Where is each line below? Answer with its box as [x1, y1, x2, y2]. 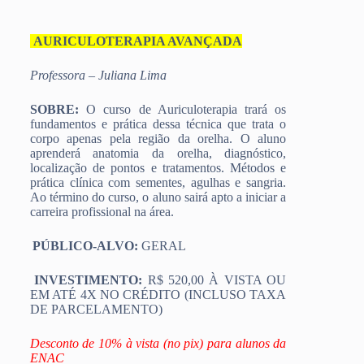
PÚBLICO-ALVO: [32, 238, 138, 253]
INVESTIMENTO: [34, 272, 143, 287]
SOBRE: [29, 102, 79, 116]
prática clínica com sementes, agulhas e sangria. [29, 175, 287, 189]
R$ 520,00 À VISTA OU [142, 272, 287, 287]
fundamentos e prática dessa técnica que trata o [29, 116, 287, 131]
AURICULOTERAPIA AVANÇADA [29, 33, 242, 48]
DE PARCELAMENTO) [29, 301, 162, 316]
